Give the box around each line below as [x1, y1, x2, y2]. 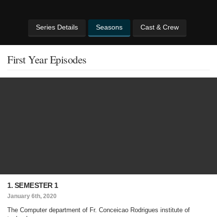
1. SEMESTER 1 [7, 181, 58, 189]
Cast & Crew [140, 23, 179, 31]
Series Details [36, 23, 78, 31]
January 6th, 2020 [7, 193, 57, 200]
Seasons [96, 23, 123, 31]
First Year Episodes [7, 52, 87, 66]
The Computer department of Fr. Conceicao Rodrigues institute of [7, 206, 190, 214]
